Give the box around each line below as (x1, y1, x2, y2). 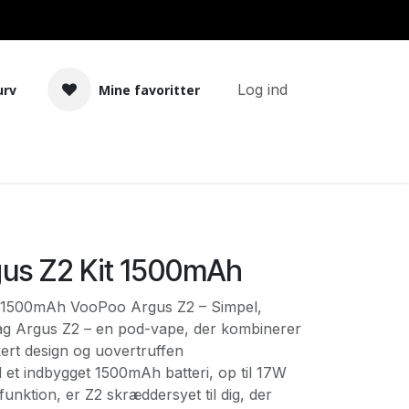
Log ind (237, 80, 288, 99)
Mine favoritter (99, 80, 200, 99)
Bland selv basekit (69, 152, 194, 170)
